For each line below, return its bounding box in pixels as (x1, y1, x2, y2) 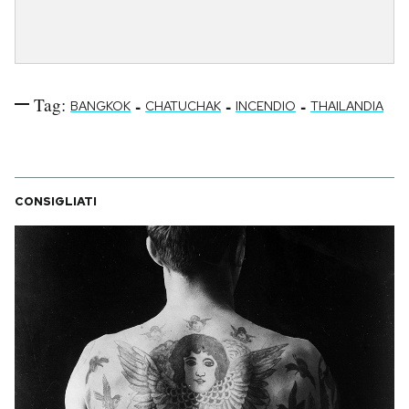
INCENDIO (236, 97, 296, 114)
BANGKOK (70, 97, 131, 114)
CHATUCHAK (145, 97, 221, 114)
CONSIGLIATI (15, 193, 97, 209)
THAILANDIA (310, 97, 383, 114)
